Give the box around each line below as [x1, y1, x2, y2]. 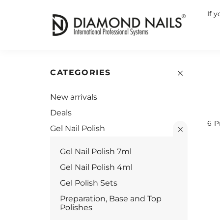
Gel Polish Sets [60, 178, 117, 188]
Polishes [60, 203, 92, 212]
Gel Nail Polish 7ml [60, 147, 132, 156]
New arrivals [50, 92, 97, 102]
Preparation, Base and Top [60, 194, 162, 203]
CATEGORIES [50, 67, 111, 77]
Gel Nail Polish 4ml [60, 163, 133, 172]
